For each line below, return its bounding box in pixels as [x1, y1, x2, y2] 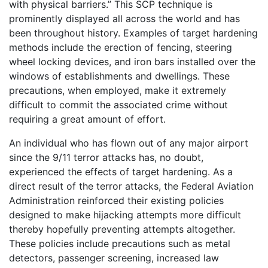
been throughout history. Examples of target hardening [9, 27, 258, 39]
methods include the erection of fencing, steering [9, 41, 232, 54]
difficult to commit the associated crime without [9, 99, 228, 111]
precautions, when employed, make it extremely [9, 84, 226, 97]
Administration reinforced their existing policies [9, 194, 224, 207]
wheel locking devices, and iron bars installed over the [9, 56, 255, 68]
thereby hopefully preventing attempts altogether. [9, 223, 235, 236]
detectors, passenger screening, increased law [9, 252, 219, 264]
